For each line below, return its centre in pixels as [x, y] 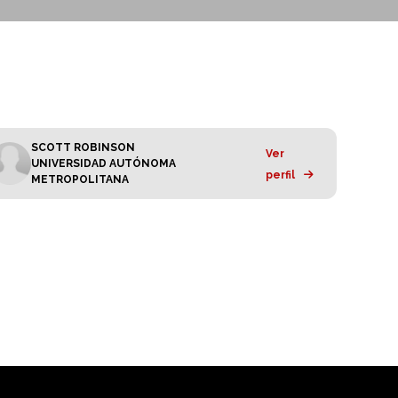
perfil [280, 175]
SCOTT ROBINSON [83, 147]
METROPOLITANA [80, 179]
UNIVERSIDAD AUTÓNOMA [103, 163]
